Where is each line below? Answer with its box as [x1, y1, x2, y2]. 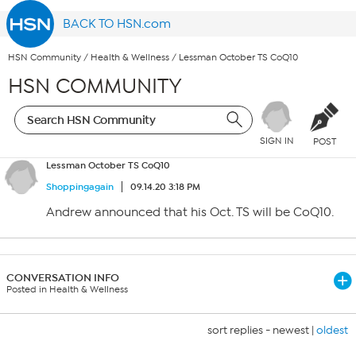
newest [273, 323, 309, 337]
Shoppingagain [46, 181, 114, 192]
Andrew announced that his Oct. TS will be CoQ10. [46, 205, 334, 219]
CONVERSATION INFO [6, 271, 119, 284]
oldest [316, 323, 348, 337]
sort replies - [207, 323, 273, 337]
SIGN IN [259, 135, 294, 147]
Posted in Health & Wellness [6, 284, 128, 295]
